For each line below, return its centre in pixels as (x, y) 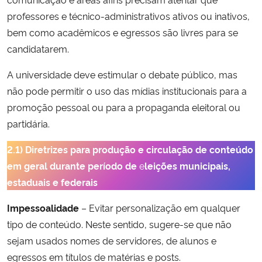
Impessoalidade (44, 207)
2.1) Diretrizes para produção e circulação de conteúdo (130, 149)
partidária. (28, 123)
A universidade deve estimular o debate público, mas (122, 74)
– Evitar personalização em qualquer (161, 207)
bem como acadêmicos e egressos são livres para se (123, 32)
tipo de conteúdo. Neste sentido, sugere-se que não (119, 224)
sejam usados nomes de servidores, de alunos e (112, 240)
